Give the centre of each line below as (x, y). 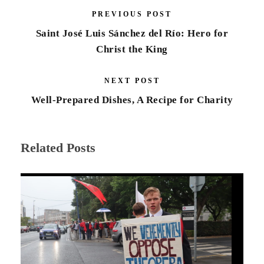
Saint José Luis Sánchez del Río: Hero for (132, 33)
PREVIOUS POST (132, 14)
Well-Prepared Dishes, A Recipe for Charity (132, 100)
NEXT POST (132, 80)
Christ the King (132, 49)
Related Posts (58, 147)
